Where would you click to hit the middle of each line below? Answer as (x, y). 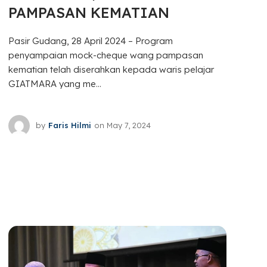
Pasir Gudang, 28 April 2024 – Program (91, 41)
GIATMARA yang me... (55, 83)
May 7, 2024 (129, 125)
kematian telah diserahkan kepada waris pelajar (111, 69)
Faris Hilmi (70, 125)
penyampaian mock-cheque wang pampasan (106, 55)
